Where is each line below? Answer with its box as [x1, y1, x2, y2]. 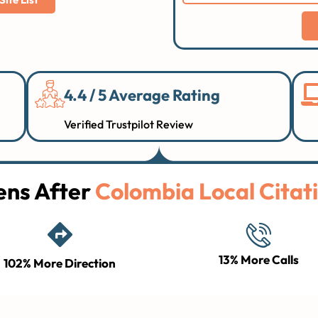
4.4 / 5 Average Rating [64, 85, 221, 105]
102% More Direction [4, 256, 116, 270]
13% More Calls [218, 252, 299, 267]
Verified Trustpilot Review [64, 117, 194, 131]
